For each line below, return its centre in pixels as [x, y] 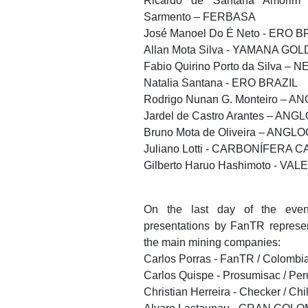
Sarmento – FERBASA [200, 16]
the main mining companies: [212, 242]
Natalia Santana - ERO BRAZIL [221, 82]
